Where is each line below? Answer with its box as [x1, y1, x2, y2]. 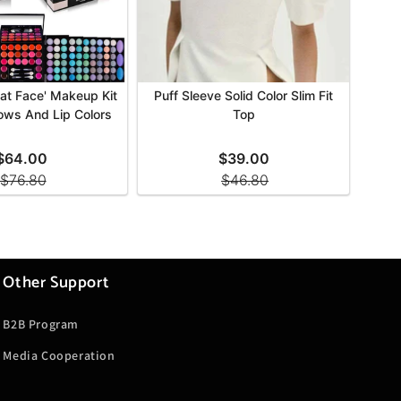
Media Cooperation [3, 347, 115, 363]
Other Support [3, 269, 110, 296]
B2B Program [3, 316, 79, 332]
